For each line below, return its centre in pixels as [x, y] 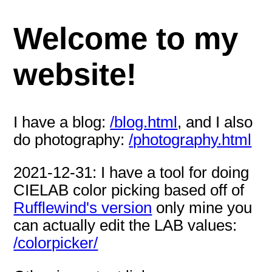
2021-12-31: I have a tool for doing [131, 173]
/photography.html [190, 139]
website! [75, 75]
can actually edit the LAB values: [125, 226]
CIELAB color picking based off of [129, 190]
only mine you [202, 208]
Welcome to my [126, 39]
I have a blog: [62, 122]
